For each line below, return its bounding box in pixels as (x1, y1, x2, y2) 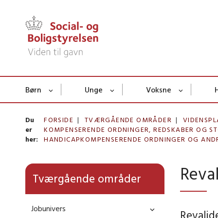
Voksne (146, 85, 171, 95)
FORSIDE (44, 115, 74, 125)
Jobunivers (31, 203, 66, 214)
